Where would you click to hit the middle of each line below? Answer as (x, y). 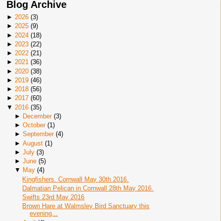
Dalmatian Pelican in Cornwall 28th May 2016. (88, 188)
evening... (44, 214)
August (33, 143)
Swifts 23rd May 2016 (54, 197)
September (38, 134)
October (34, 125)
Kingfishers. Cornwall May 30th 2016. (76, 179)
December (37, 116)
